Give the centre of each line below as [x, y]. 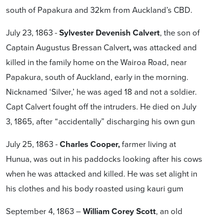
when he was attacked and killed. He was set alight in [102, 173]
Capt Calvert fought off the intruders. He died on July [101, 106]
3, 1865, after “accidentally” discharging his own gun [100, 121]
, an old [169, 211]
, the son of [180, 32]
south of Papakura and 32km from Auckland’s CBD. [99, 10]
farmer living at [149, 144]
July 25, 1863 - [32, 144]
